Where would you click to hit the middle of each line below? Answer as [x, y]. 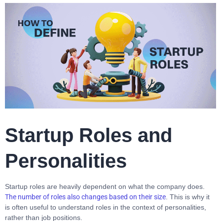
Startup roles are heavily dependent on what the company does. [105, 186]
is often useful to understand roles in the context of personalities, [106, 207]
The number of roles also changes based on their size [85, 197]
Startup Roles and [89, 135]
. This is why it [188, 197]
